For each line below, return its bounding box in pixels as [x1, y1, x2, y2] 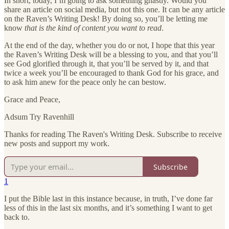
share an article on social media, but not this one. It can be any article [4, 5, 225, 14]
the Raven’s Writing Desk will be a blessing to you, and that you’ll [4, 50, 218, 59]
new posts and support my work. [4, 139, 109, 148]
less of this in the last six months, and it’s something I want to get [4, 203, 212, 213]
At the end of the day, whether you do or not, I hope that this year [4, 41, 215, 50]
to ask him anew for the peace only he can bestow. [4, 78, 166, 87]
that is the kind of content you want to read [25, 24, 162, 33]
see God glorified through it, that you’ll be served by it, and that [4, 59, 209, 68]
